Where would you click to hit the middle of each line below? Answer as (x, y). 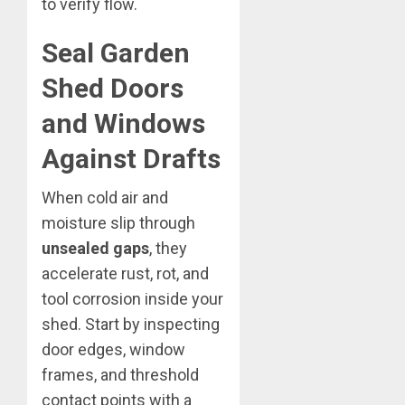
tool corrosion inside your (132, 299)
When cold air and (105, 198)
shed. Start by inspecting (131, 325)
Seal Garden (116, 53)
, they (168, 249)
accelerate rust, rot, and (125, 274)
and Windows (123, 124)
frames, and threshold (120, 375)
